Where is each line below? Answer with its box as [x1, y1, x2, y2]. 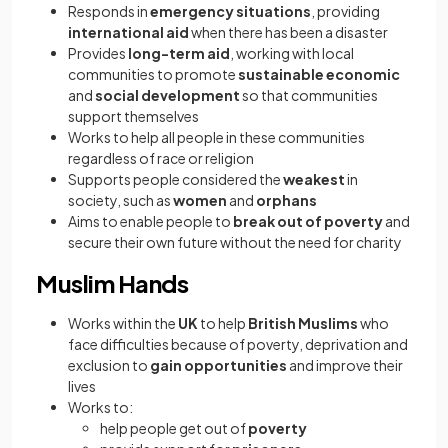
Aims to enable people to [68, 212, 233, 230]
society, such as [68, 191, 173, 209]
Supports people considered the [68, 170, 283, 188]
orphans [256, 191, 317, 209]
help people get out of [100, 419, 248, 437]
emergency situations [150, 2, 311, 20]
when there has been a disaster [189, 23, 388, 41]
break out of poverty [233, 212, 385, 230]
